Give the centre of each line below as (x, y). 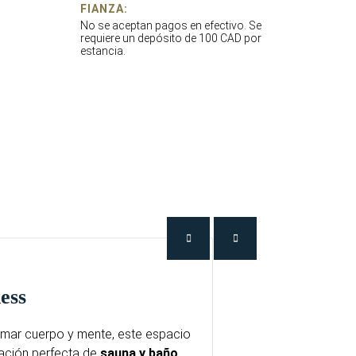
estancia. (103, 50)
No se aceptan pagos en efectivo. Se (171, 25)
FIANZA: (104, 8)
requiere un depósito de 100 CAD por (171, 38)
